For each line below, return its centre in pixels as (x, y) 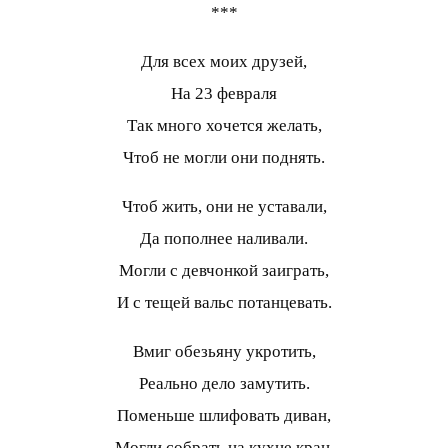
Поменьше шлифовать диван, (224, 415)
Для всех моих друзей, (224, 61)
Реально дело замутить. (224, 383)
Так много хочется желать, (224, 125)
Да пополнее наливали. (224, 238)
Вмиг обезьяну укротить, (224, 351)
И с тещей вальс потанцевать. (224, 302)
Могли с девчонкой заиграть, (224, 270)
